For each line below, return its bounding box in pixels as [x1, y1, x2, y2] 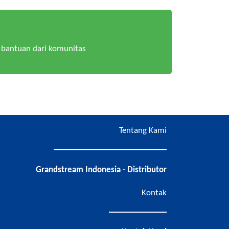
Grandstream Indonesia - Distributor [36, 166, 167, 175]
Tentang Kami [119, 126, 167, 135]
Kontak [142, 189, 167, 198]
